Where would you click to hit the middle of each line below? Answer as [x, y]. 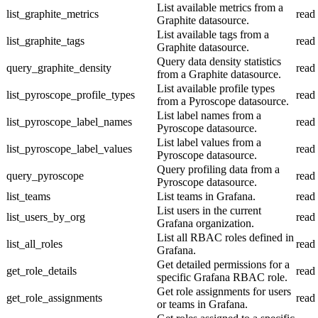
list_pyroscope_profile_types [71, 94]
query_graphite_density [59, 67]
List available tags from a [213, 34]
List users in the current [209, 210]
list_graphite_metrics [53, 13]
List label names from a [209, 115]
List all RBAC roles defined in [225, 237]
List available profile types [216, 88]
